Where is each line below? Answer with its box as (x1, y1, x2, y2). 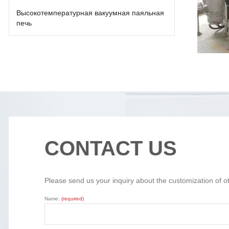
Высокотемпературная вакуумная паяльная (16, 8, 165, 17)
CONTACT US (44, 136, 177, 159)
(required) (61, 195, 84, 201)
